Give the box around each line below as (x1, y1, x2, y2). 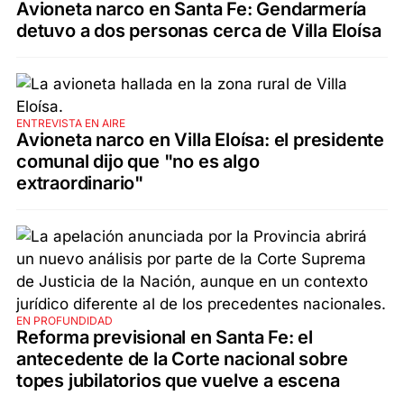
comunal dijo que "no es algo (16, 151, 260, 173)
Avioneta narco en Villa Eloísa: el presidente (16, 129, 384, 151)
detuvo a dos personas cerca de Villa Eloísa (16, 20, 381, 42)
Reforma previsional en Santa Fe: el (16, 326, 313, 349)
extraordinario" (16, 172, 144, 195)
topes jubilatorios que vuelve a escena (16, 370, 340, 392)
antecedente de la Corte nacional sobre (16, 348, 348, 371)
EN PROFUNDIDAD (16, 314, 113, 328)
